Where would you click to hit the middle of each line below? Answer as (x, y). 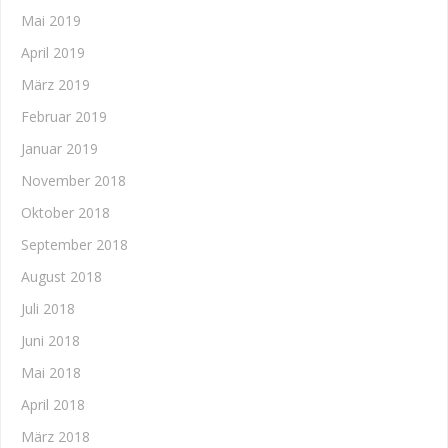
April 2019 (53, 52)
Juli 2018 (48, 308)
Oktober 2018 (65, 212)
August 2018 (61, 276)
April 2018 (53, 404)
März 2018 (55, 436)
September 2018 (74, 244)
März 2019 (55, 84)
